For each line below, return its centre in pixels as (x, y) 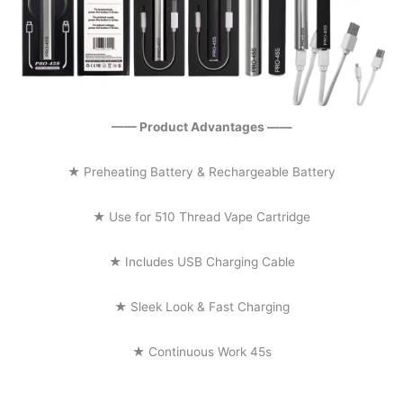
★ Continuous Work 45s (201, 352)
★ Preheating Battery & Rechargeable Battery (201, 172)
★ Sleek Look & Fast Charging (201, 307)
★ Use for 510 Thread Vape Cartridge (201, 217)
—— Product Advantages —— (201, 127)
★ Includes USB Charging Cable (201, 262)
